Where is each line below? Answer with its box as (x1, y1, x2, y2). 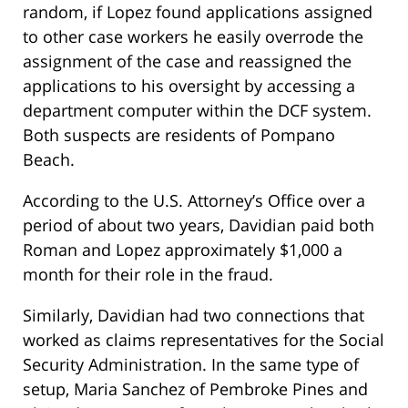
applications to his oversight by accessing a (23, 74, 355, 97)
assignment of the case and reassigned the (23, 49, 352, 72)
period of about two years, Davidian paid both (23, 213, 374, 236)
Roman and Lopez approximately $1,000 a (23, 238, 342, 260)
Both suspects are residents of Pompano (23, 123, 335, 146)
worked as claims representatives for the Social (23, 328, 384, 351)
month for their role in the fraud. (23, 262, 273, 285)
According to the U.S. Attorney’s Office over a (23, 189, 365, 211)
